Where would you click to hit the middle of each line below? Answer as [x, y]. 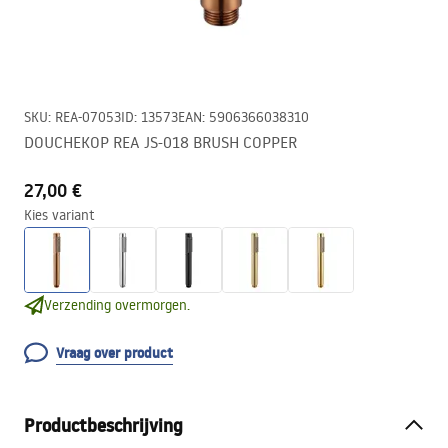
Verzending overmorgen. [117, 305]
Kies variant [59, 215]
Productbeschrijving [103, 425]
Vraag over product [114, 353]
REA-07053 [88, 117]
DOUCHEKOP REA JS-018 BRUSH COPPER [160, 142]
